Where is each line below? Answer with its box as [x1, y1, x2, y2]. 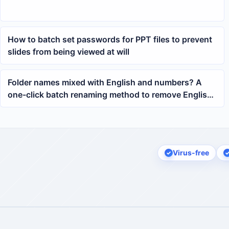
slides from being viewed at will [8, 46, 129, 57]
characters [8, 101, 50, 112]
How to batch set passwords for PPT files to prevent [8, 34, 212, 44]
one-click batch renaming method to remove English [8, 89, 212, 100]
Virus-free [173, 148, 209, 157]
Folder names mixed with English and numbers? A [8, 77, 202, 87]
